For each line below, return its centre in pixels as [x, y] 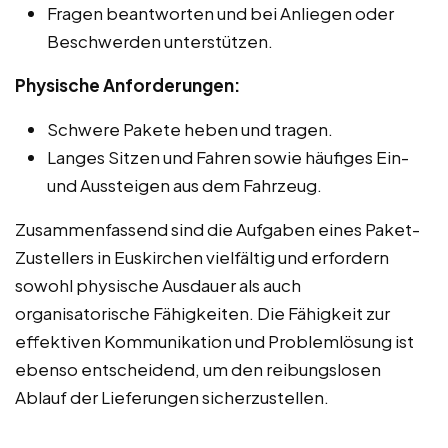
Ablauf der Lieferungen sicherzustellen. [172, 396]
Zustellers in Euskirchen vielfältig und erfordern [202, 256]
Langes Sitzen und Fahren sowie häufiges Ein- [228, 156]
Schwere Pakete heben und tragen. [190, 128]
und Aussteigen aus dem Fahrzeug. [184, 184]
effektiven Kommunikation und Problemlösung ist [214, 340]
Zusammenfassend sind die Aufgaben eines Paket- [217, 228]
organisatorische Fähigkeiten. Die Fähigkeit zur [202, 312]
